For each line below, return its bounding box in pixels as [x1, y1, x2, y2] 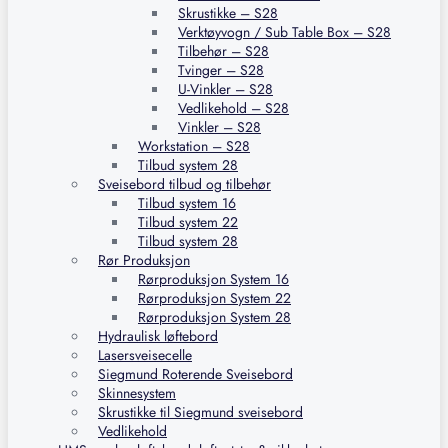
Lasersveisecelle [98, 345, 192, 365]
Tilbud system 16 [138, 193, 236, 213]
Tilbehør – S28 [178, 41, 269, 61]
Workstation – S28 [138, 136, 250, 156]
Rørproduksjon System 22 [138, 288, 291, 308]
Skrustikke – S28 [178, 3, 278, 23]
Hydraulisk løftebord [98, 326, 218, 346]
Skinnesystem [98, 383, 176, 403]
